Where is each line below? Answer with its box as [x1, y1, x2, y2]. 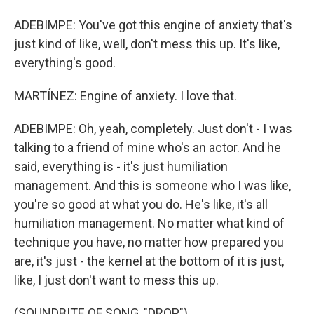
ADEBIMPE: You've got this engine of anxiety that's [14, 18, 292, 32]
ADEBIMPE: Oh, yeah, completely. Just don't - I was [14, 121, 292, 136]
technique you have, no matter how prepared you [14, 235, 284, 250]
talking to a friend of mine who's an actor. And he [14, 140, 281, 155]
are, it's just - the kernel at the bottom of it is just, [14, 254, 284, 268]
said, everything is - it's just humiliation [14, 159, 228, 174]
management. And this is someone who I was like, [14, 178, 291, 193]
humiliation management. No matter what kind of [14, 216, 285, 231]
